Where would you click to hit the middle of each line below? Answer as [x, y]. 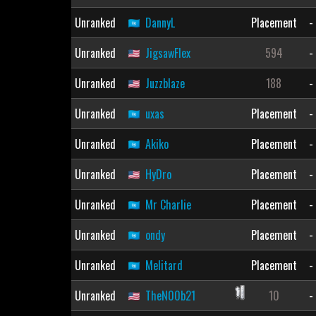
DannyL [160, 23]
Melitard [164, 265]
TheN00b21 [170, 296]
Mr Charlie [168, 205]
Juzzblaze [165, 83]
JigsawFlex [168, 53]
